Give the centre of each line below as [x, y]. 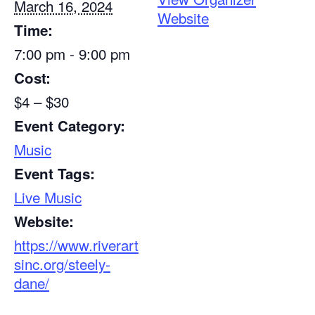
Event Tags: [54, 174]
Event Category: [70, 126]
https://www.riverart [76, 245]
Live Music [48, 197]
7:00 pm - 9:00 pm [72, 54]
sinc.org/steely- [62, 264]
